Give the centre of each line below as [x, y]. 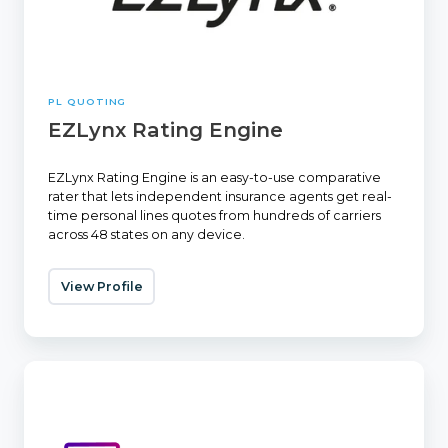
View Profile [101, 287]
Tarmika [51, 371]
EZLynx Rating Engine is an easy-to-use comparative [214, 178]
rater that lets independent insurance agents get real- [220, 197]
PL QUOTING [87, 101]
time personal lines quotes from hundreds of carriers [214, 216]
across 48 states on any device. [146, 235]
